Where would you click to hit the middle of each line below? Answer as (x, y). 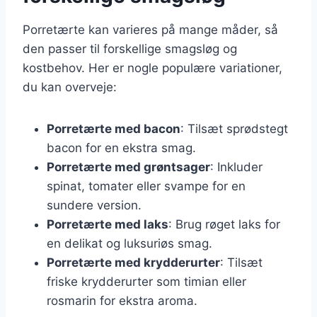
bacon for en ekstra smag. (121, 148)
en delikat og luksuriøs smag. (129, 243)
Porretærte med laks (108, 224)
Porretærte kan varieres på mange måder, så (150, 29)
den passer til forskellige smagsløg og (130, 48)
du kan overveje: (70, 87)
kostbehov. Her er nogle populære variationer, (152, 68)
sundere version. (94, 205)
